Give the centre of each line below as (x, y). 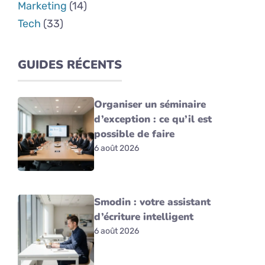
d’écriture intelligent (144, 216)
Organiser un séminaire (150, 104)
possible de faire (135, 134)
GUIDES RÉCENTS (70, 64)
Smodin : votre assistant (153, 202)
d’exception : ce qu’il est (153, 119)
